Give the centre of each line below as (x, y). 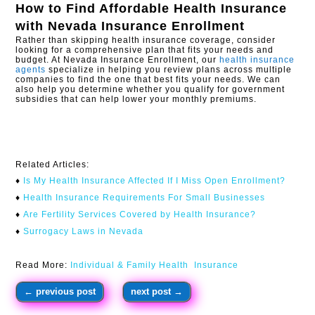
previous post (66, 291)
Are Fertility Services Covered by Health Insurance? (140, 214)
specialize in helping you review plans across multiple (169, 69)
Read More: (42, 265)
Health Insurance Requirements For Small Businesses (144, 197)
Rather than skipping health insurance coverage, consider (146, 40)
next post (151, 291)
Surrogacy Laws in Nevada (84, 231)
